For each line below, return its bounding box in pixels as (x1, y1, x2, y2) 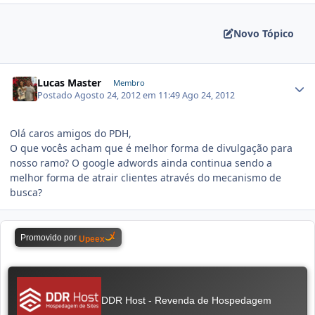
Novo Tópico (233, 27, 294, 41)
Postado (37, 89, 75, 102)
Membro (112, 77, 145, 88)
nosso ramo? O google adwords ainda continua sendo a (10, 156, 272, 170)
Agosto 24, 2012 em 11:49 (75, 89, 183, 102)
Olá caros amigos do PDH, (10, 127, 131, 141)
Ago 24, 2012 (182, 89, 236, 102)
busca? (10, 186, 42, 200)
